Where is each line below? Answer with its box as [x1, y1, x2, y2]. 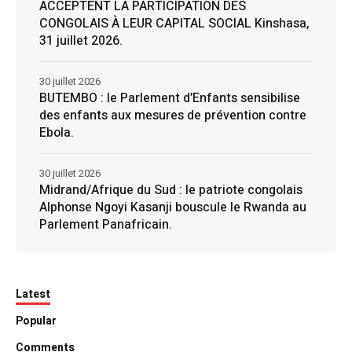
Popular [16, 312, 57, 329]
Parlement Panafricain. [39, 214, 172, 234]
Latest [16, 285, 50, 302]
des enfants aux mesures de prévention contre [39, 105, 306, 125]
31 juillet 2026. [39, 31, 123, 50]
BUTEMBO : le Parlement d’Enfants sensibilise [39, 88, 300, 108]
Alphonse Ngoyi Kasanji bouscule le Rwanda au [39, 197, 306, 217]
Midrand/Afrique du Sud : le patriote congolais [39, 180, 302, 200]
